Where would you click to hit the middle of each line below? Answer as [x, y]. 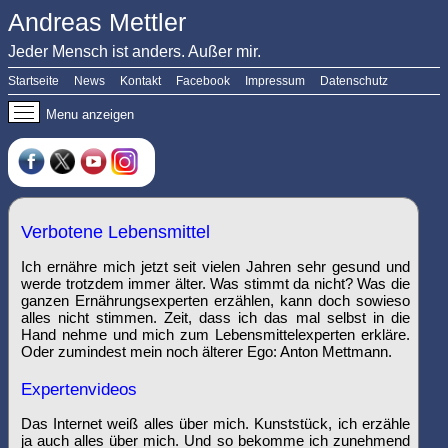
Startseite [33, 81]
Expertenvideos [79, 389]
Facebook [203, 81]
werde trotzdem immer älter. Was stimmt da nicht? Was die [215, 283]
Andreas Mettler [97, 22]
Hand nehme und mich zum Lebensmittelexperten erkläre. [215, 334]
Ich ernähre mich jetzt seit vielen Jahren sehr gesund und [215, 266]
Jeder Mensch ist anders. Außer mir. [134, 51]
